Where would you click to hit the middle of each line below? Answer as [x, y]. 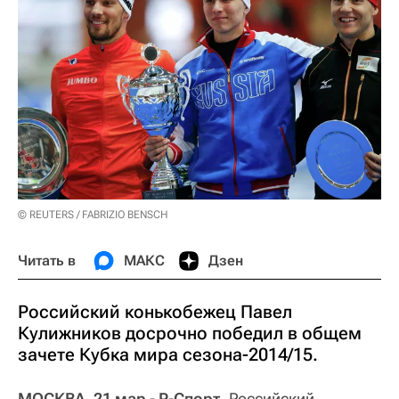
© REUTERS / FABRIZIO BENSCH [93, 214]
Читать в [47, 260]
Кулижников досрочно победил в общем [190, 333]
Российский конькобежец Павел [155, 311]
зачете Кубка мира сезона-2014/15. [168, 354]
